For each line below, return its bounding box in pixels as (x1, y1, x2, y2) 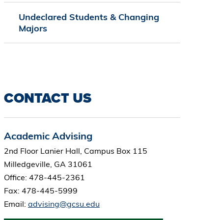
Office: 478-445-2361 (3, 172, 85, 183)
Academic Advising (3, 130, 92, 142)
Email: (3, 199, 28, 209)
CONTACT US (3, 88, 91, 109)
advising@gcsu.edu (27, 199, 100, 209)
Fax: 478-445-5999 (3, 186, 78, 196)
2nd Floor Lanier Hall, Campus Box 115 (3, 146, 147, 156)
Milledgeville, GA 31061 (3, 159, 92, 169)
